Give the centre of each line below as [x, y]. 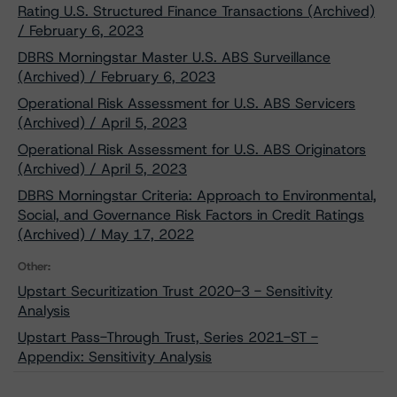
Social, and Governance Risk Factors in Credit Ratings [191, 215]
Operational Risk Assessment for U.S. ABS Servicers [187, 103]
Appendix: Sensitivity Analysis [115, 357]
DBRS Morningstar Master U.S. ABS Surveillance [174, 57]
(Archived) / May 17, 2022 [106, 234]
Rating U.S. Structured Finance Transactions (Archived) [196, 11]
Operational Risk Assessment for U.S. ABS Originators [192, 149]
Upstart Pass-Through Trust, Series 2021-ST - [168, 337]
